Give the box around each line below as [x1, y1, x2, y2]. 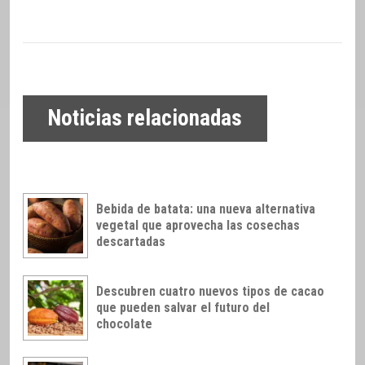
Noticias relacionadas [47, 105, 243, 132]
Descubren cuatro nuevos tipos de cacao [96, 283, 324, 299]
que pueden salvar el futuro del [96, 299, 270, 315]
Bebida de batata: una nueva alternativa [96, 200, 315, 217]
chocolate [96, 315, 152, 332]
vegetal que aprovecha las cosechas [96, 217, 300, 233]
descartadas [96, 233, 165, 249]
